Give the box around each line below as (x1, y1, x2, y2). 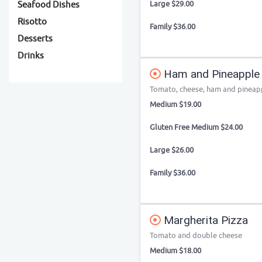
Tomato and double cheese (150, 230, 242, 240)
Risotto (18, 16, 47, 27)
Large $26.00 (150, 145, 194, 155)
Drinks (18, 50, 44, 61)
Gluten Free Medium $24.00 (150, 122, 243, 132)
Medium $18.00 (150, 246, 201, 256)
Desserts (18, 33, 53, 44)
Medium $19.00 (150, 99, 201, 109)
